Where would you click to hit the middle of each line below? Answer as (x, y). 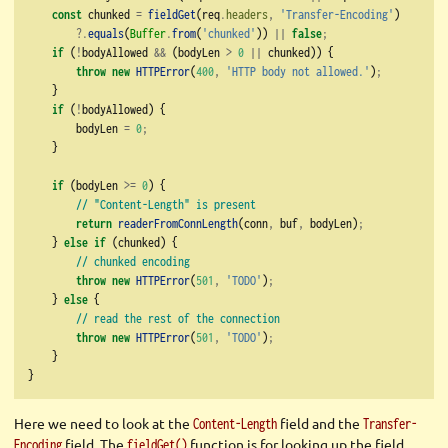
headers (247, 14)
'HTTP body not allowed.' (298, 71)
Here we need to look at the (103, 423)
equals (106, 33)
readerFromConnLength (178, 223)
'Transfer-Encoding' (337, 14)
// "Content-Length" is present (166, 204)
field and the (320, 423)
